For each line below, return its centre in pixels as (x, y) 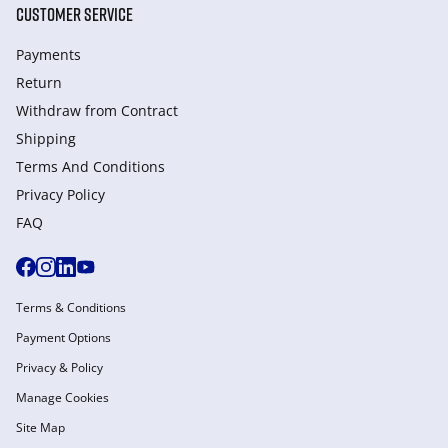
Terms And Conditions (90, 166)
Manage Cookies (62, 397)
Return (39, 82)
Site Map (40, 427)
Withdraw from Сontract (97, 110)
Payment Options (63, 337)
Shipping (46, 138)
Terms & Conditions (71, 307)
